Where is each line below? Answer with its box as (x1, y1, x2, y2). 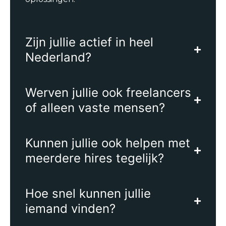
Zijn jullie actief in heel (25, 34, 153, 49)
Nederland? (25, 49, 91, 65)
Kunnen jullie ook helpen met (25, 135, 190, 150)
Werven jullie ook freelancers (25, 85, 191, 100)
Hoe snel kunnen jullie (25, 186, 151, 201)
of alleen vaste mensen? (25, 100, 165, 115)
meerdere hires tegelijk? (25, 150, 164, 165)
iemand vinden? (25, 201, 116, 216)
